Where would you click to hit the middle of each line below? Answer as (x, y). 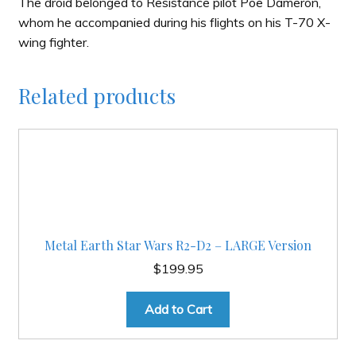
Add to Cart (178, 310)
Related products (97, 95)
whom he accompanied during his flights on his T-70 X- (174, 23)
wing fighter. (53, 43)
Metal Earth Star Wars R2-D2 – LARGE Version (178, 245)
